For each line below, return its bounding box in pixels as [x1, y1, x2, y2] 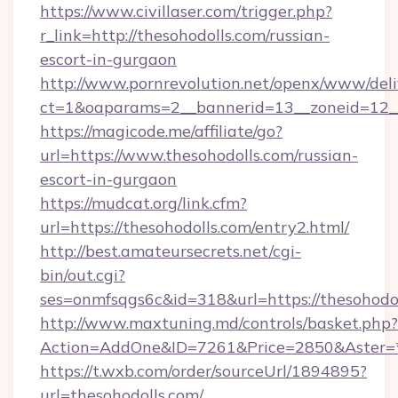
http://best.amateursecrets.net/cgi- [40, 241, 301, 261]
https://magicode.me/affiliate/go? [40, 121, 283, 141]
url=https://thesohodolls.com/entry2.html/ [40, 217, 349, 237]
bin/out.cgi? [40, 265, 125, 285]
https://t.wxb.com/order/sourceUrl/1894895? [40, 361, 367, 381]
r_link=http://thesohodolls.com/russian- [40, 25, 330, 45]
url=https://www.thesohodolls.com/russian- [40, 145, 358, 165]
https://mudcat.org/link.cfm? [40, 193, 247, 213]
